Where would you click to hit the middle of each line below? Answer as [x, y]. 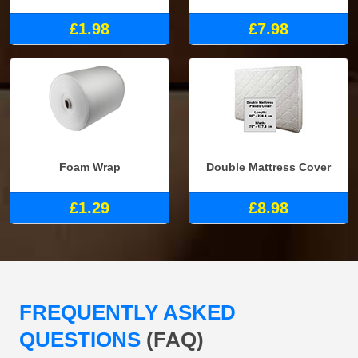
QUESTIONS [83, 339]
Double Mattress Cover [268, 167]
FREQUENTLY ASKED [127, 312]
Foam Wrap [89, 167]
